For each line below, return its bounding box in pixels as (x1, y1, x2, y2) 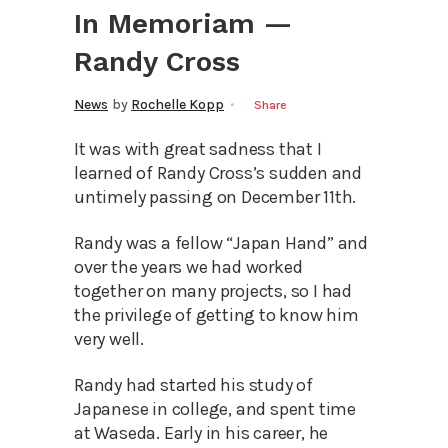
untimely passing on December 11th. (74, 185, 357, 208)
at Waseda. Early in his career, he (74, 421, 329, 444)
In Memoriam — (74, 6, 292, 40)
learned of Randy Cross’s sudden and (74, 161, 363, 184)
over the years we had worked (74, 255, 303, 278)
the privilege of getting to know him (74, 303, 359, 326)
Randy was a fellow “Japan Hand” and (74, 231, 368, 254)
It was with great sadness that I (74, 137, 322, 160)
